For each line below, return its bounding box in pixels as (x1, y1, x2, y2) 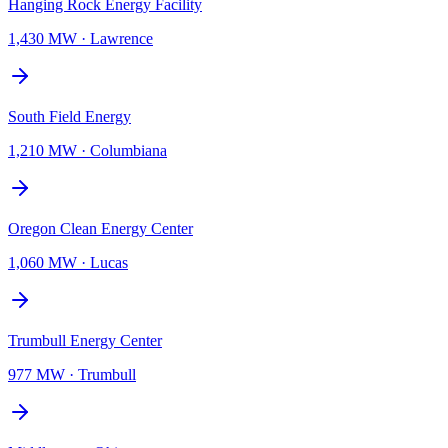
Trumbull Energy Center (8, 331, 162, 349)
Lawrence (90, 29, 153, 47)
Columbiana (90, 141, 167, 159)
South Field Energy (8, 107, 131, 125)
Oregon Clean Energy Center (8, 219, 193, 237)
